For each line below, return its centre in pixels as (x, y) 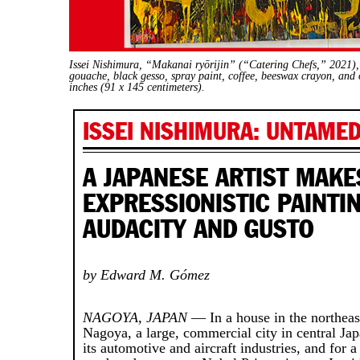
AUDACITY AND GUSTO (198, 229)
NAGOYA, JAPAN (135, 317)
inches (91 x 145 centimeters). (137, 87)
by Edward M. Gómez (147, 274)
